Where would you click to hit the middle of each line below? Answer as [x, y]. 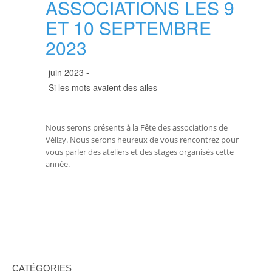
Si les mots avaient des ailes [103, 87]
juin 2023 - [69, 72]
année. [58, 164]
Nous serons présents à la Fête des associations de [137, 127]
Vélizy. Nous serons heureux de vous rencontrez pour [142, 139]
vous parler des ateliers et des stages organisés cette [140, 151]
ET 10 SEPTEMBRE [128, 27]
